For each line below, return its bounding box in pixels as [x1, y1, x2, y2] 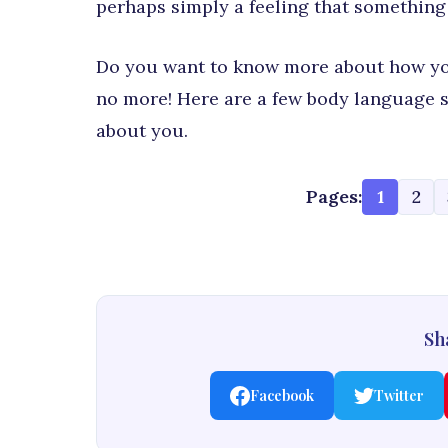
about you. [96, 119, 188, 142]
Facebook [250, 385, 314, 405]
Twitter [374, 385, 424, 405]
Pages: [306, 185, 362, 208]
